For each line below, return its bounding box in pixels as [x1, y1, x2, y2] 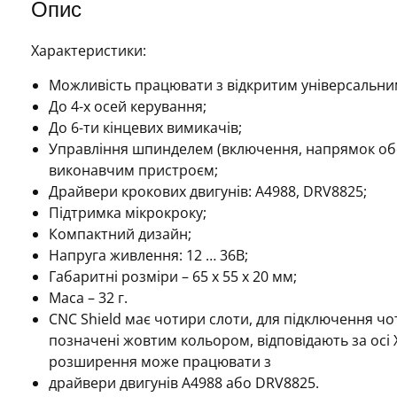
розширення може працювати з [49, 351, 271, 371]
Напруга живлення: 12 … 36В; [49, 245, 248, 265]
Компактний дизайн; [49, 223, 191, 244]
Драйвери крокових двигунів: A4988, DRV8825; [49, 181, 367, 201]
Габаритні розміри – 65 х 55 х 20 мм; [49, 266, 297, 286]
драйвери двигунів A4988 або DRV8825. [49, 372, 319, 393]
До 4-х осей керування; [49, 96, 206, 116]
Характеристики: [31, 40, 146, 60]
